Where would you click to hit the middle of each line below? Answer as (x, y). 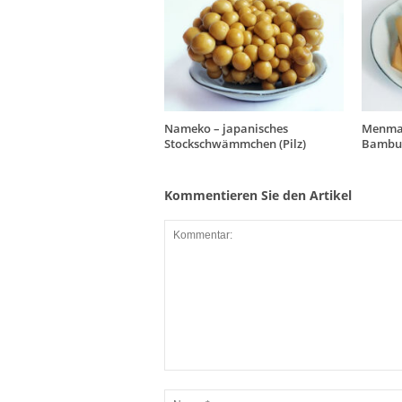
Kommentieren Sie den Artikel (258, 195)
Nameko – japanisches (226, 128)
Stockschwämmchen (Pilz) (235, 143)
